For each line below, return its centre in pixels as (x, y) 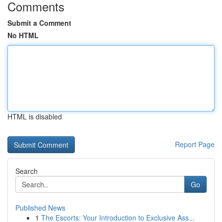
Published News (40, 208)
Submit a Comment (39, 23)
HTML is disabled (35, 116)
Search (27, 171)
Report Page (195, 144)
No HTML (23, 35)
